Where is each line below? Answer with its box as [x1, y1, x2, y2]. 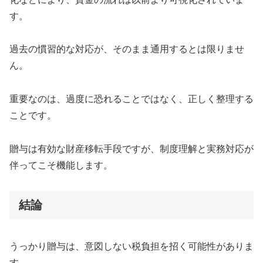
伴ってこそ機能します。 [9, 160, 113, 170]
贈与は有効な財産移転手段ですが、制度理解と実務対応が [9, 143, 254, 154]
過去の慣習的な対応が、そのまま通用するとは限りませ [9, 44, 244, 55]
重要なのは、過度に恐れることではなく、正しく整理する [9, 94, 254, 104]
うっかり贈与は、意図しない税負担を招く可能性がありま [9, 241, 254, 252]
